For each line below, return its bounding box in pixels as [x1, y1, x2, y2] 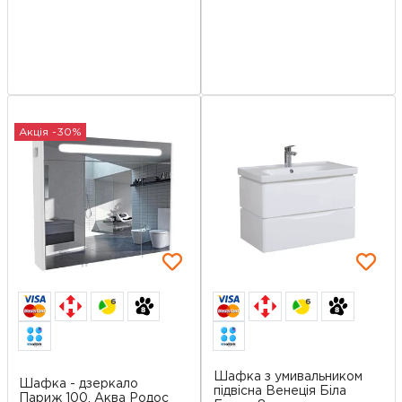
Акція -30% [19, 127, 82, 137]
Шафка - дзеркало [19, 379, 138, 390]
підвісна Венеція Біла [213, 386, 346, 398]
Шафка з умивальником [213, 371, 363, 383]
